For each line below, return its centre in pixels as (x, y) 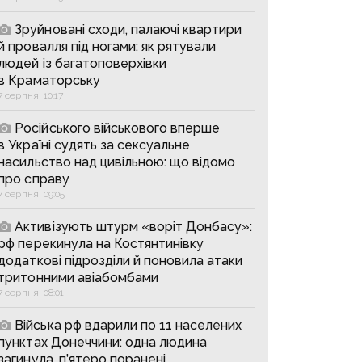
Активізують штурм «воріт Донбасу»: (134, 226)
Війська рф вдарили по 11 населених (128, 325)
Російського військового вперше (118, 128)
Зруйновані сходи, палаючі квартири (128, 29)
